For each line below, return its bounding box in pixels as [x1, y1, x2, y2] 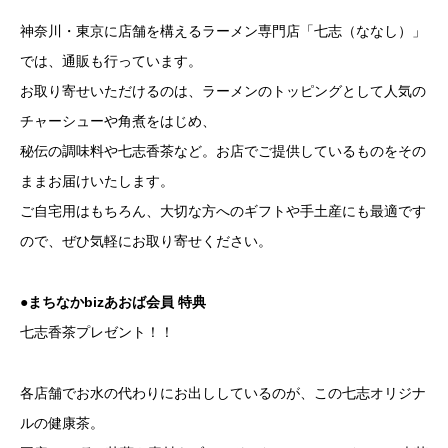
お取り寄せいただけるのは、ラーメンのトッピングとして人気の [20, 83, 426, 100]
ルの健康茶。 [20, 415, 104, 432]
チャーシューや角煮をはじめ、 [20, 113, 216, 130]
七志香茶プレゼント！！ [20, 324, 174, 341]
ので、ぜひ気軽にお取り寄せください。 [20, 233, 272, 250]
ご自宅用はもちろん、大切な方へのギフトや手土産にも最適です [20, 203, 426, 220]
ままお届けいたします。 [20, 173, 174, 190]
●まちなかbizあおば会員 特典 [20, 294, 206, 311]
